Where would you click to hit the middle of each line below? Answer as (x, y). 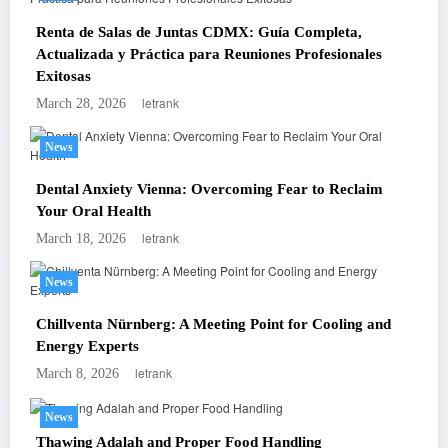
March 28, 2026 (81, 104)
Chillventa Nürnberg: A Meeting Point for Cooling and (213, 324)
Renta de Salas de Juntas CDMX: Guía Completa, (199, 32)
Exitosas (63, 76)
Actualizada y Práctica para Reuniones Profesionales (209, 54)
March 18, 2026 (81, 239)
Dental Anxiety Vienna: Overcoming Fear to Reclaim (209, 189)
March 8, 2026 (77, 374)
